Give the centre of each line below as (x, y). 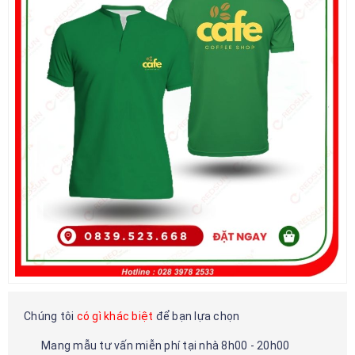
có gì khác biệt (115, 316)
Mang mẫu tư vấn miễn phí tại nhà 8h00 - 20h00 (166, 345)
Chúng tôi (50, 316)
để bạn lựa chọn (197, 316)
